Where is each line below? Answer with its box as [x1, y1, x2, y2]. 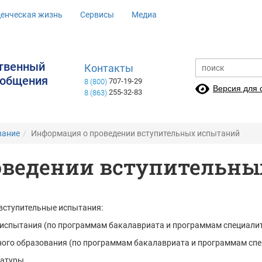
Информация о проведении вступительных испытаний [31, 129, 240, 138]
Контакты [84, 63, 133, 74]
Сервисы [80, 10, 114, 19]
